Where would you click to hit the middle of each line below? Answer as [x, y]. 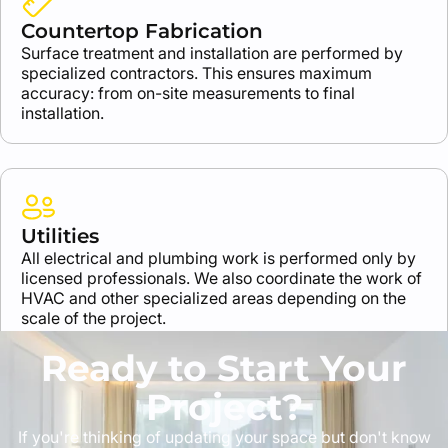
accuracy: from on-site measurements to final [188, 93]
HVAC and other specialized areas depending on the [213, 298]
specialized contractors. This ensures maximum [196, 73]
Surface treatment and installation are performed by [212, 53]
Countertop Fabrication [142, 31]
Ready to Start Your [224, 368]
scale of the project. [93, 318]
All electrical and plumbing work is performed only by [218, 258]
